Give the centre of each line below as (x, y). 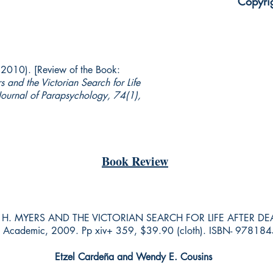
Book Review (135, 161)
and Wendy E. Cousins (166, 257)
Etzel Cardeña (84, 257)
